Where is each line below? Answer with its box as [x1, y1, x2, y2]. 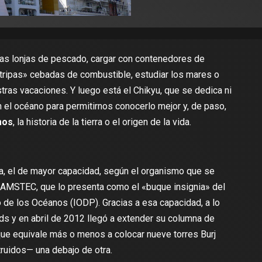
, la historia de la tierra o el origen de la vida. [12, 116, 191, 127]
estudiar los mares [135, 69, 212, 80]
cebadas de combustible [29, 69, 131, 80]
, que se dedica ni [160, 85, 232, 96]
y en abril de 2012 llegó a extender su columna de [9, 213, 215, 224]
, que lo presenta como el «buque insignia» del [36, 181, 225, 192]
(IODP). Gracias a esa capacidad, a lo [67, 197, 220, 208]
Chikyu [133, 85, 160, 96]
